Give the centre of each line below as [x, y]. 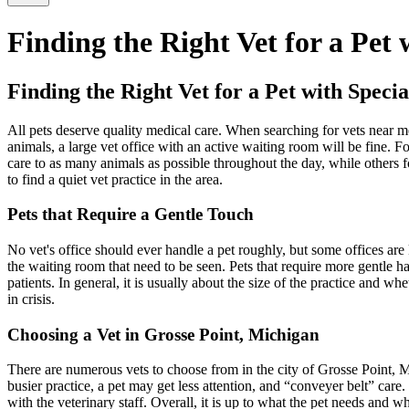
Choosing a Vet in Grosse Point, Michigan [163, 334]
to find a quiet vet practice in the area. [115, 179]
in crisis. [31, 299]
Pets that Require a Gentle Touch [131, 215]
